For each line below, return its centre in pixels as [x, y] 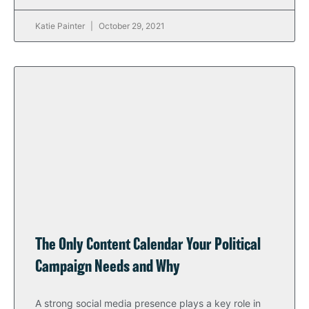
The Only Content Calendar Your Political [148, 245]
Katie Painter [61, 26]
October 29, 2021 [131, 26]
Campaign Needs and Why [108, 267]
